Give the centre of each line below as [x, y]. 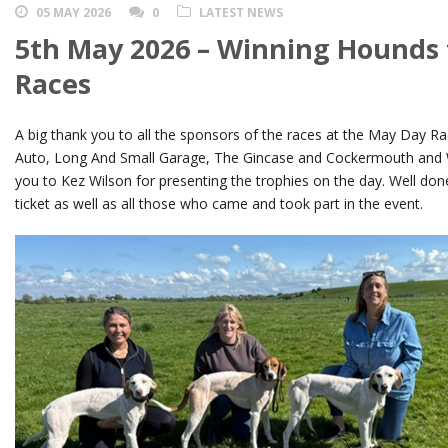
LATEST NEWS [241, 13]
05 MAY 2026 [73, 13]
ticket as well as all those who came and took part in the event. [219, 204]
